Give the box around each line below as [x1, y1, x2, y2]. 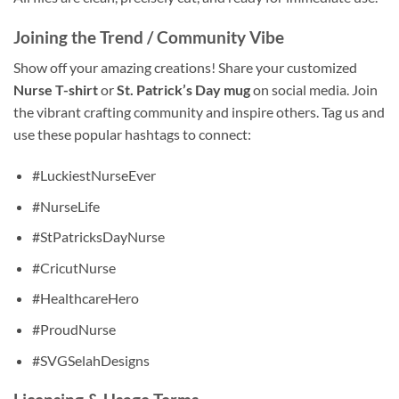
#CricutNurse [31, 258, 116, 276]
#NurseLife [31, 197, 100, 215]
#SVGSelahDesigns [31, 351, 150, 369]
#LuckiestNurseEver [31, 166, 156, 183]
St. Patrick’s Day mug [117, 81, 250, 99]
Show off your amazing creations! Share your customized [13, 59, 357, 77]
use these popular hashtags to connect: [13, 126, 251, 143]
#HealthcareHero [31, 289, 139, 307]
